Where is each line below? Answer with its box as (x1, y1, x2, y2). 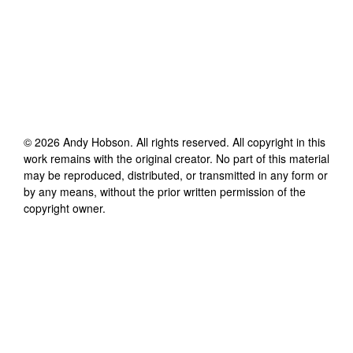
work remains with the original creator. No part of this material (24, 150, 329, 166)
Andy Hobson (63, 133, 130, 150)
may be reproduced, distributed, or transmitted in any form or (24, 166, 328, 183)
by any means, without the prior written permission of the (24, 183, 306, 199)
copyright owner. (24, 199, 106, 216)
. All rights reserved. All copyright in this (130, 133, 325, 150)
